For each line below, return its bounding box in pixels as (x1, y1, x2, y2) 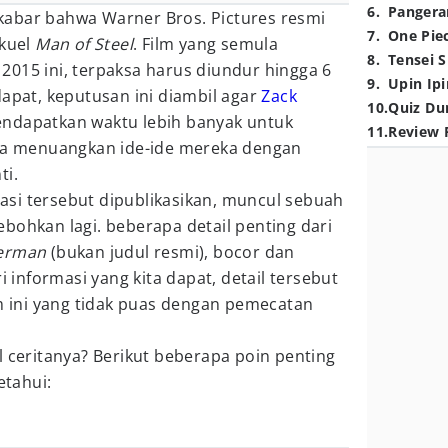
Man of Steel (35, 33, 134, 55)
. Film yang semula (133, 33, 279, 55)
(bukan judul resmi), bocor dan (46, 241, 295, 263)
